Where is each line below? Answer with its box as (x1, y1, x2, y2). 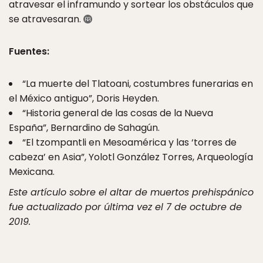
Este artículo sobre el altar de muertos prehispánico (9, 186, 254, 200)
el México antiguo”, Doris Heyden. (9, 92, 159, 106)
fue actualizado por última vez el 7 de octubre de (9, 200, 242, 214)
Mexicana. (9, 165, 55, 179)
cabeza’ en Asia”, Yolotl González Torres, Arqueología (9, 150, 253, 164)
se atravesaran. (9, 12, 83, 26)
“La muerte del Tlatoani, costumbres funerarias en (22, 77, 253, 91)
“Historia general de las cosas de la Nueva (22, 106, 213, 120)
